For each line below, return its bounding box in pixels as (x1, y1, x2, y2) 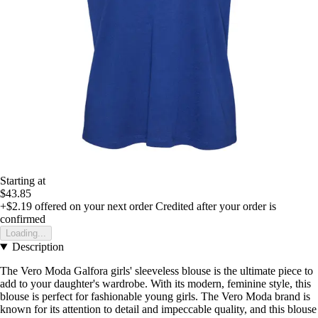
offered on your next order (32, 200, 153, 213)
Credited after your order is (155, 200, 276, 213)
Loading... (6, 228, 46, 239)
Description (11, 241, 64, 253)
